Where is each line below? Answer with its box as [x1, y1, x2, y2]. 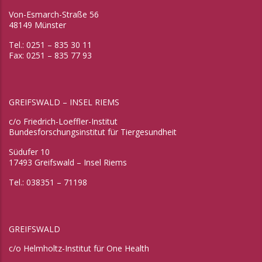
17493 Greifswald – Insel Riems [9, 157, 127, 168]
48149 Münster [9, 19, 66, 31]
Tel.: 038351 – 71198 [9, 177, 87, 188]
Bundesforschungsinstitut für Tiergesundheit [9, 126, 177, 138]
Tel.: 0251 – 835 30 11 [9, 39, 92, 51]
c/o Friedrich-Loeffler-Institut [9, 116, 118, 127]
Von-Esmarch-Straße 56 [9, 9, 99, 20]
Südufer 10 [9, 146, 50, 158]
